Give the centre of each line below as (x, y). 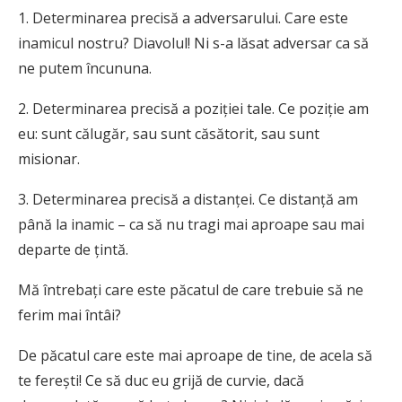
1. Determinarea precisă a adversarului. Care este (183, 18)
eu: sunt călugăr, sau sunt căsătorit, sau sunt (169, 134)
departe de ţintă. (73, 250)
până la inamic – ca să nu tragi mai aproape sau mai (191, 225)
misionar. (49, 159)
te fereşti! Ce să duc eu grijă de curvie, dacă (161, 381)
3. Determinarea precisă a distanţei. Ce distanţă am (188, 200)
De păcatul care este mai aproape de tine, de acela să (195, 356)
